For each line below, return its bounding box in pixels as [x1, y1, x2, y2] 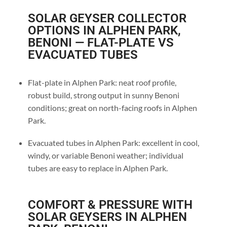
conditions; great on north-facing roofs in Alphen [27, 103, 197, 113]
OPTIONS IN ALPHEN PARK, [27, 23, 181, 38]
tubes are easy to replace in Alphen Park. [27, 163, 168, 173]
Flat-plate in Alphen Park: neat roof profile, [27, 78, 176, 88]
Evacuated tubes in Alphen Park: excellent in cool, [27, 137, 199, 147]
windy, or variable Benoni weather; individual [27, 150, 183, 160]
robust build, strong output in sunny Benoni [27, 90, 179, 100]
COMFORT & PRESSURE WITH [27, 198, 193, 212]
